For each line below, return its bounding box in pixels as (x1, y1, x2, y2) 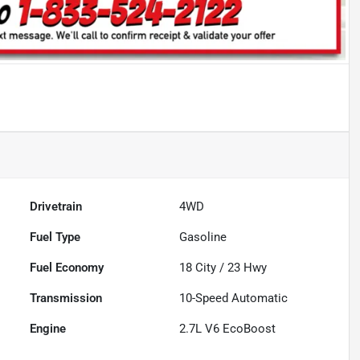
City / (192, 260, 228, 276)
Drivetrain (30, 199, 83, 215)
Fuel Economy (30, 260, 104, 276)
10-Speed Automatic (179, 291, 288, 306)
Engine (30, 321, 67, 337)
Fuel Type (30, 230, 81, 245)
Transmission (30, 291, 103, 306)
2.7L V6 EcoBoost (179, 321, 276, 337)
